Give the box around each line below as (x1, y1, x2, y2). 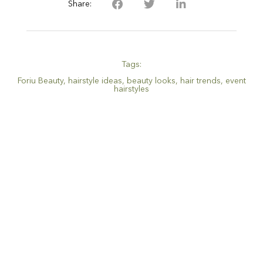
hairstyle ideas (68, 77, 122, 86)
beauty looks (126, 77, 176, 86)
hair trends (180, 77, 221, 86)
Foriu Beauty (17, 77, 63, 86)
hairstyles (114, 85, 149, 94)
